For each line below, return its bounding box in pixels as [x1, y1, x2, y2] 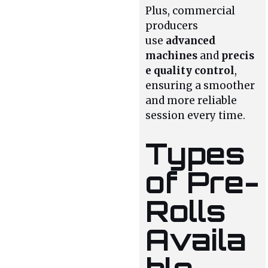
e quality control [145, 64, 235, 78]
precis [221, 49, 255, 63]
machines [145, 49, 198, 63]
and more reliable [145, 94, 237, 108]
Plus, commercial [145, 4, 236, 18]
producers [145, 19, 199, 33]
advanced [166, 34, 216, 48]
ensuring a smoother [145, 79, 255, 93]
